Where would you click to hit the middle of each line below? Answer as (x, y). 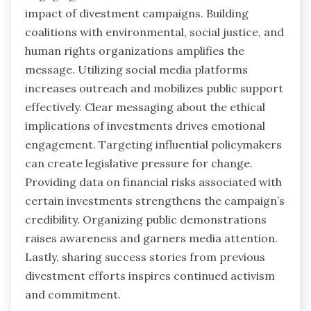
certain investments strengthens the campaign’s (155, 200)
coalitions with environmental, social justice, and (154, 32)
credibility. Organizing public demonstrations (146, 219)
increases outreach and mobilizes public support (154, 88)
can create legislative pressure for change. (139, 163)
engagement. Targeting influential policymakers (153, 144)
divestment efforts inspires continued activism (150, 275)
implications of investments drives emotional (145, 125)
